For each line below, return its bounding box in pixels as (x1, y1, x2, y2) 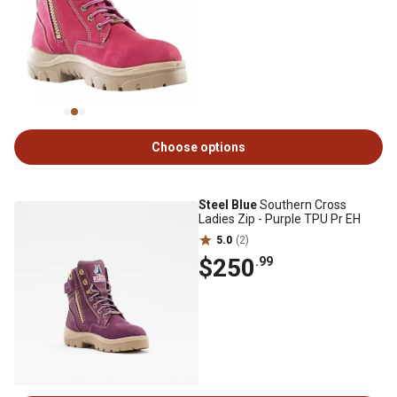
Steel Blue (198, 198, 257, 212)
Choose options (152, 140, 245, 154)
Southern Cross (257, 198, 346, 212)
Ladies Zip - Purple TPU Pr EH (198, 212, 361, 226)
